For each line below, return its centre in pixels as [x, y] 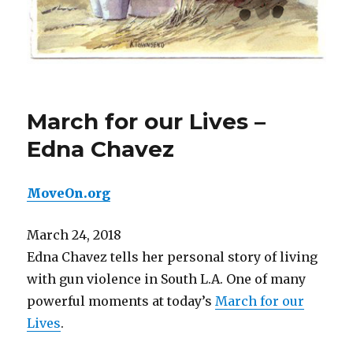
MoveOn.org [69, 193]
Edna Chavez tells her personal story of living [173, 257]
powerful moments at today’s [121, 301]
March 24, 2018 [74, 235]
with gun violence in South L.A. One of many [167, 279]
